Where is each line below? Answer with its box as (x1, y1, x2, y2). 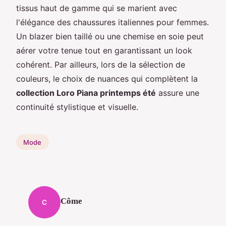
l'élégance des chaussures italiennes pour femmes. (16, 17, 209, 27)
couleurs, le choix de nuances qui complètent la (16, 73, 198, 84)
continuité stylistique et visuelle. (16, 101, 138, 112)
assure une (156, 87, 199, 98)
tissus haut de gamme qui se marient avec (16, 3, 177, 13)
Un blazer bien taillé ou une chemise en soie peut (16, 31, 204, 41)
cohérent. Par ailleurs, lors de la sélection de (16, 59, 185, 70)
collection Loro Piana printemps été (16, 87, 156, 98)
